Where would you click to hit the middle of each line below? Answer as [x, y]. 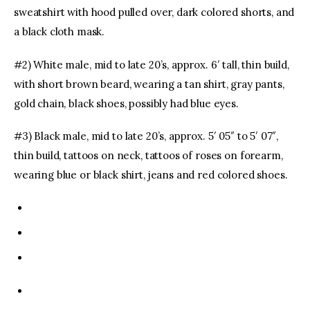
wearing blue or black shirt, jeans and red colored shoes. [151, 175]
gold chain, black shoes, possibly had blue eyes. [126, 103]
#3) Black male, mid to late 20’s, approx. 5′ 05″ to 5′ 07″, [146, 136]
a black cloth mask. [60, 32]
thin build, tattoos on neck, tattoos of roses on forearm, [148, 156]
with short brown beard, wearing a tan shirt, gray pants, [149, 84]
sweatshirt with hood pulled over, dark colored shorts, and [154, 12]
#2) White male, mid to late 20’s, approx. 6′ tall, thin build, [152, 64]
